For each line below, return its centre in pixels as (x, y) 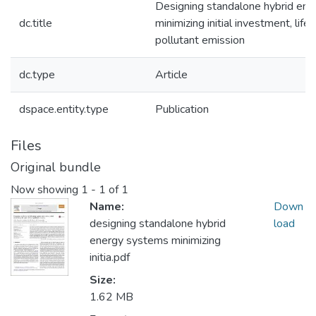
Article (171, 75)
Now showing (46, 190)
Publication (182, 109)
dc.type (37, 75)
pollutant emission (200, 40)
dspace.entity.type (64, 109)
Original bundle (56, 167)
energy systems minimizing (155, 241)
